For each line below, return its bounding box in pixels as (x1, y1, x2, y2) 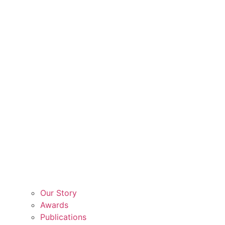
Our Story (40, 188, 77, 198)
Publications (40, 212, 86, 222)
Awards (40, 200, 68, 210)
